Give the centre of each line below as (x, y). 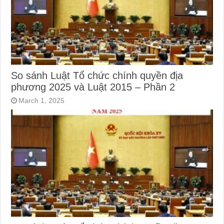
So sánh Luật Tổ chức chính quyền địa (97, 75)
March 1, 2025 (42, 100)
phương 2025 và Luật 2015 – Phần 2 (93, 87)
